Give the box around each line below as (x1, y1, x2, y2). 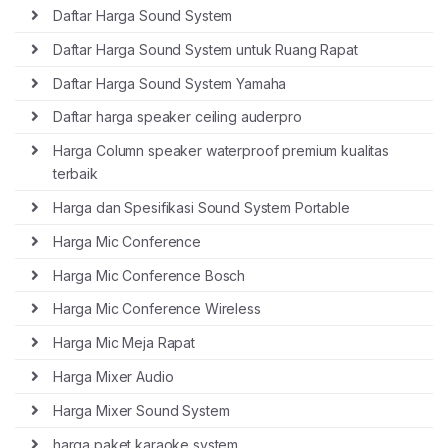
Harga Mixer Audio (52, 367, 174, 385)
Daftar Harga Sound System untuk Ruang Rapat (52, 40, 358, 58)
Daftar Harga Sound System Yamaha (52, 74, 287, 92)
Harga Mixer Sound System (52, 401, 230, 419)
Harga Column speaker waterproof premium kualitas (52, 142, 390, 160)
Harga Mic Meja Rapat (52, 334, 195, 352)
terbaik (52, 165, 98, 183)
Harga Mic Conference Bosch (52, 266, 246, 284)
